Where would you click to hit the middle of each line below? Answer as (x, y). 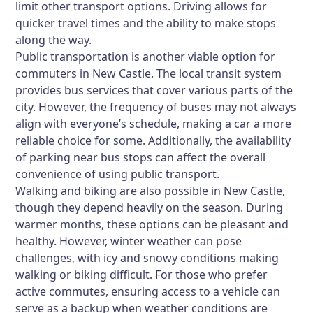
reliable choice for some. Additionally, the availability (153, 140)
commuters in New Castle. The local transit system (149, 73)
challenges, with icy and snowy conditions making (147, 258)
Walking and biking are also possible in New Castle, (151, 191)
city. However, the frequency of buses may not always (156, 107)
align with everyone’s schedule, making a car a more (154, 124)
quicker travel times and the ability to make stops (146, 23)
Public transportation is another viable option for (146, 57)
